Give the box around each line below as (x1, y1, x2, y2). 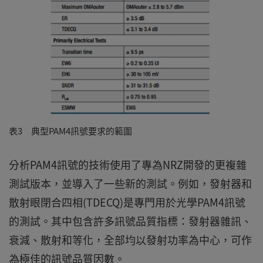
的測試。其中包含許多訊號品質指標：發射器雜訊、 (9, 213, 252, 230)
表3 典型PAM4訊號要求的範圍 (9, 124, 132, 138)
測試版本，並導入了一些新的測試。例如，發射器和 (9, 176, 252, 192)
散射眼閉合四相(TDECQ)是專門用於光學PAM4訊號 (9, 194, 245, 211)
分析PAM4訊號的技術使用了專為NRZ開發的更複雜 (9, 157, 247, 173)
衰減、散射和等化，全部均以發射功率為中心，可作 (9, 232, 252, 248)
